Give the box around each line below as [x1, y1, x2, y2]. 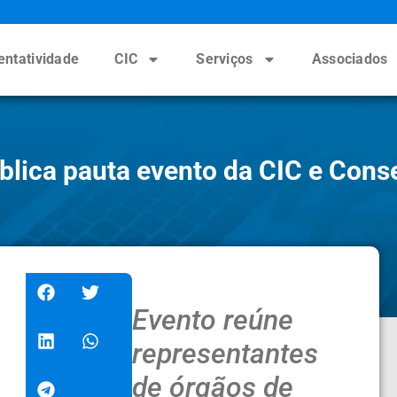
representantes [131, 336, 318, 370]
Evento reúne [131, 302, 293, 337]
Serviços [196, 51, 253, 68]
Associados [311, 51, 388, 68]
